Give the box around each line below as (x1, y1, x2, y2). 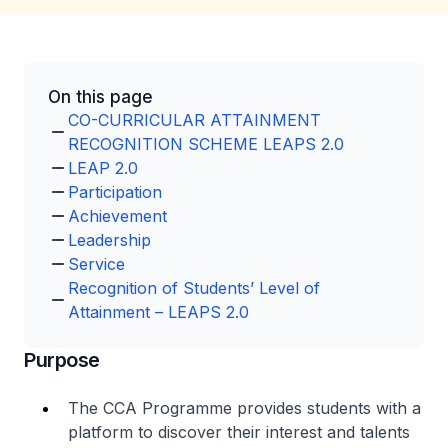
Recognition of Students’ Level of (68, 278, 320, 298)
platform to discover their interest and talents (68, 422, 410, 442)
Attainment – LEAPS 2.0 (68, 302, 249, 322)
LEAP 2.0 (68, 158, 138, 178)
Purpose (24, 348, 100, 372)
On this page (48, 87, 153, 107)
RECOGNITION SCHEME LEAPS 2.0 (68, 134, 344, 154)
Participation (68, 182, 162, 202)
